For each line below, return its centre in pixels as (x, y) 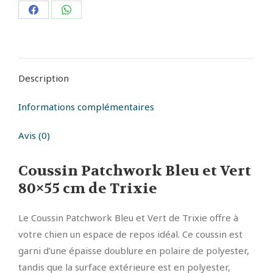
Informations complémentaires (86, 107)
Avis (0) (34, 136)
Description (44, 78)
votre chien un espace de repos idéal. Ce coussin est (130, 234)
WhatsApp (89, 55)
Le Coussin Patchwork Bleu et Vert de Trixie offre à (128, 218)
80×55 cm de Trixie (88, 189)
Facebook (54, 55)
